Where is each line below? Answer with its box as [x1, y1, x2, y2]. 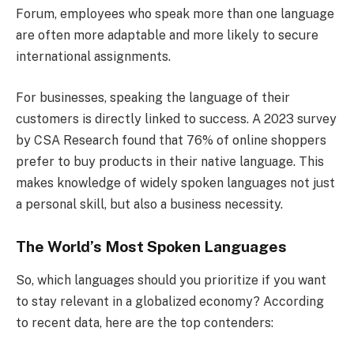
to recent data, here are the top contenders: [16, 314, 273, 330]
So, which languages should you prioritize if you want [16, 272, 326, 288]
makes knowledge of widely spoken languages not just [16, 175, 335, 191]
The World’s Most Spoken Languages [16, 238, 287, 256]
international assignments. [16, 49, 171, 65]
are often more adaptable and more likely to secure [16, 28, 318, 43]
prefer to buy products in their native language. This [16, 154, 324, 170]
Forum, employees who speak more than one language [16, 6, 334, 22]
